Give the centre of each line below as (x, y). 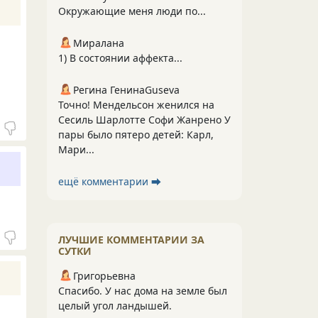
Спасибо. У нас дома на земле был (143, 291)
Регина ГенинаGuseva (126, 90)
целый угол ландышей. (115, 306)
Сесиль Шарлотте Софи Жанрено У (144, 120)
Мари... (76, 149)
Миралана (99, 43)
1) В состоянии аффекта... (120, 58)
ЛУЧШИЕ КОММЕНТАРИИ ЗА (131, 240)
